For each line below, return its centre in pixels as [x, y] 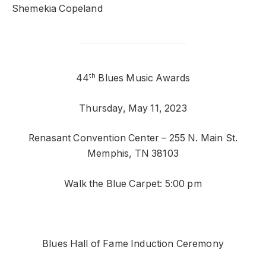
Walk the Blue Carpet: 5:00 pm [133, 183]
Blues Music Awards [143, 78]
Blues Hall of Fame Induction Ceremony [133, 243]
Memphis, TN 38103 [133, 154]
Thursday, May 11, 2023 [133, 108]
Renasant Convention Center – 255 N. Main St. [133, 138]
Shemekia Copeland [57, 8]
